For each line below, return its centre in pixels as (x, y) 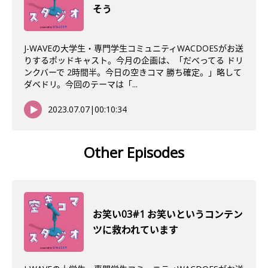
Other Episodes (134, 152)
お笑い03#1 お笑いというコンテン (168, 214)
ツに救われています (135, 230)
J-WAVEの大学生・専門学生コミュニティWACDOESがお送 (134, 48)
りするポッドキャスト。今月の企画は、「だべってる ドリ (134, 60)
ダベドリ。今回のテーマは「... (81, 84)
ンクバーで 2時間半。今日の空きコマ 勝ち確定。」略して (133, 72)
